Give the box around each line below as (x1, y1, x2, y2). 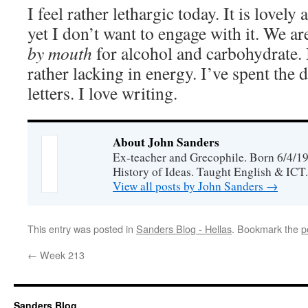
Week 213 (37, 247, 85, 262)
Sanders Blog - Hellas (136, 221, 232, 236)
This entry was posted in (27, 221, 136, 236)
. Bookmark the (232, 221, 301, 236)
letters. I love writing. (27, 81, 177, 104)
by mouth (27, 41, 96, 65)
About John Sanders (113, 133, 219, 151)
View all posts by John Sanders (113, 178, 266, 194)
